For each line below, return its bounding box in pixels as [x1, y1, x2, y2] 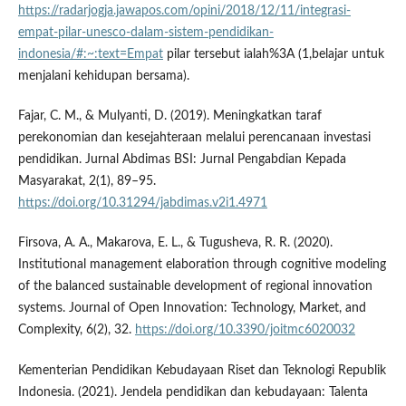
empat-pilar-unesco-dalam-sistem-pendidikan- [17, 26, 274, 40]
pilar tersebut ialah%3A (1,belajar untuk [162, 48, 384, 62]
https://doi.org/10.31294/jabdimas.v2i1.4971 [17, 197, 267, 210]
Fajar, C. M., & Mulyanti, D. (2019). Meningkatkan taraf [17, 110, 322, 123]
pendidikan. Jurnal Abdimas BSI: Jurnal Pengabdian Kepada [17, 153, 346, 167]
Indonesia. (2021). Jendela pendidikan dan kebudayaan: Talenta [17, 385, 368, 399]
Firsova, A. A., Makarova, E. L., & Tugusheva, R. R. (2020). [17, 237, 333, 250]
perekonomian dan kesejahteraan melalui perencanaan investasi [17, 131, 371, 145]
